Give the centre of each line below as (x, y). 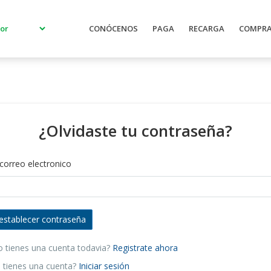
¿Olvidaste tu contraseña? (135, 131)
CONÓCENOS (113, 28)
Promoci (64, 28)
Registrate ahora (145, 248)
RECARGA (207, 28)
